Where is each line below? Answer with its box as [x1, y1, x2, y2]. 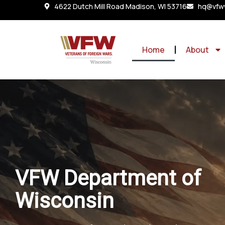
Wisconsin [15, 188, 114, 213]
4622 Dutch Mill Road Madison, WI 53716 [54, 2, 187, 11]
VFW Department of [15, 166, 201, 191]
